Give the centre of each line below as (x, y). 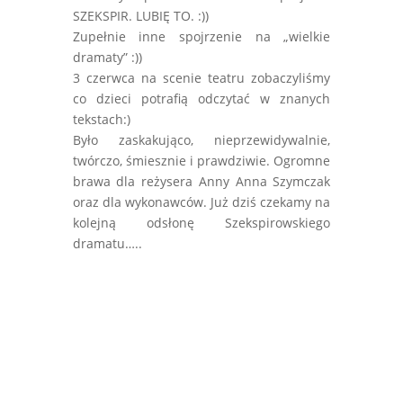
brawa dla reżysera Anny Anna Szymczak (201, 182)
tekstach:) (101, 120)
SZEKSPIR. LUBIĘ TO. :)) (140, 16)
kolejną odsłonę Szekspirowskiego (201, 223)
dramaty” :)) (107, 58)
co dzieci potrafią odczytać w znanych (201, 99)
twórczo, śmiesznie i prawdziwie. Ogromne (201, 161)
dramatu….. (107, 244)
